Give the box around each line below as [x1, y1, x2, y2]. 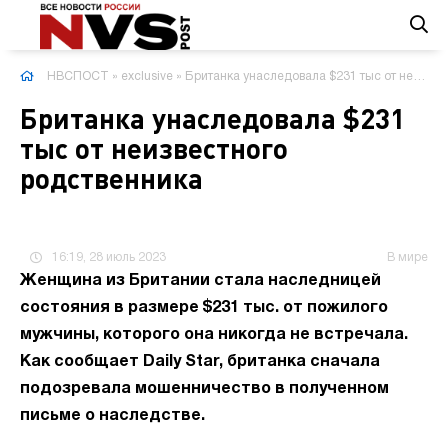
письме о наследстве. [20, 409, 205, 423]
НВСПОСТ [47, 71, 109, 82]
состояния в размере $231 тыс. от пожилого [20, 301, 388, 315]
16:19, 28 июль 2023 [52, 252, 166, 263]
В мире [387, 252, 428, 263]
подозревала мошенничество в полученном [20, 382, 389, 396]
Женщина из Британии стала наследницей [20, 274, 381, 288]
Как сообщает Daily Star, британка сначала [20, 355, 380, 369]
